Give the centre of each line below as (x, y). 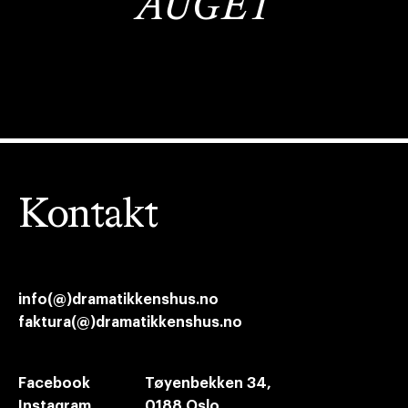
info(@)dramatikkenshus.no (118, 300)
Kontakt (88, 215)
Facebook (54, 383)
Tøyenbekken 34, (208, 383)
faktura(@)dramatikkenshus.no (130, 322)
